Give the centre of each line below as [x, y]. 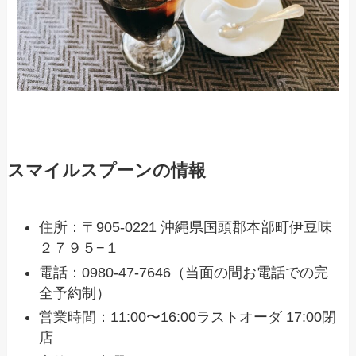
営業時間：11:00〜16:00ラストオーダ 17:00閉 [188, 317]
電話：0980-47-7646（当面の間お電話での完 [184, 272]
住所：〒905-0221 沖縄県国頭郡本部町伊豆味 [186, 228]
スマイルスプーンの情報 [106, 171]
